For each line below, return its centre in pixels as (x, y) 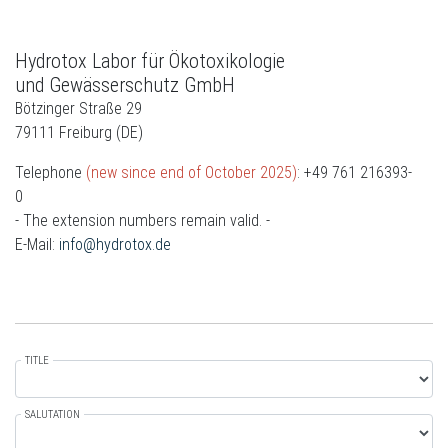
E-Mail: (37, 244)
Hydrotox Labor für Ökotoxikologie (150, 61)
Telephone (50, 172)
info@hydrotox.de (115, 244)
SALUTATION (52, 414)
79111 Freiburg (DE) (79, 132)
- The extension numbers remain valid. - (142, 220)
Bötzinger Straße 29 (78, 108)
